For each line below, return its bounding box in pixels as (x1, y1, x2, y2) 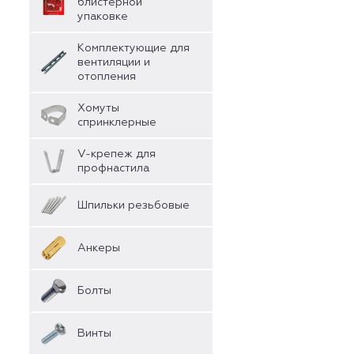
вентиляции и (77, 57, 150, 68)
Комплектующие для (77, 43, 190, 54)
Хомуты (77, 103, 119, 114)
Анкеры (77, 243, 120, 254)
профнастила (77, 163, 149, 174)
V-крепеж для (77, 149, 156, 160)
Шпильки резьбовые (77, 200, 190, 211)
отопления (77, 71, 136, 82)
